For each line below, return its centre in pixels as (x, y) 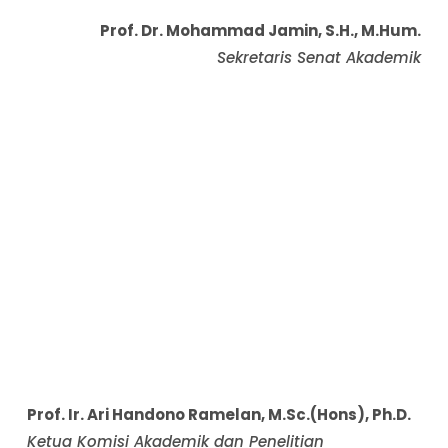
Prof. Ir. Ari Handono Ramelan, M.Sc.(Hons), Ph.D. (219, 414)
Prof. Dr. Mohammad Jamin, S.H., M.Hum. (260, 30)
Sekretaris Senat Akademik (318, 57)
